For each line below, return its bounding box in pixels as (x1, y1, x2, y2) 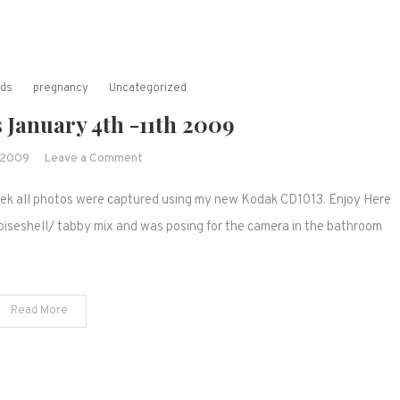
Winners (142, 195, 186, 210)
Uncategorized (108, 81, 187, 96)
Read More (11, 304, 68, 318)
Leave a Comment (44, 151, 143, 166)
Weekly (142, 172, 182, 187)
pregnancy (32, 81, 88, 96)
